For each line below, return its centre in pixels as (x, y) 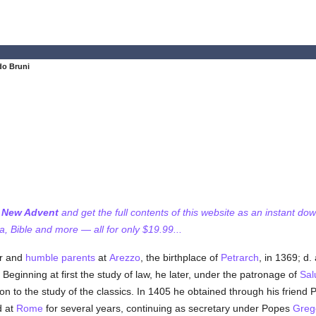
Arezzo (124, 257)
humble (42, 257)
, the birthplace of (180, 257)
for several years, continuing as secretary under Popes (168, 308)
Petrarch (239, 257)
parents (78, 257)
